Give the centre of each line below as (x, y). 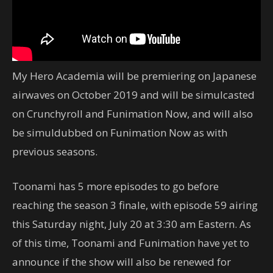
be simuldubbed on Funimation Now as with (120, 132)
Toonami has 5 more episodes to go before (115, 186)
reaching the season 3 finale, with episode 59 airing (135, 205)
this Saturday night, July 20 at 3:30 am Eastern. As (132, 224)
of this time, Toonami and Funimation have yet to (131, 243)
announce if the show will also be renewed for (122, 261)
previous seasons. (55, 151)
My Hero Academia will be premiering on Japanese (134, 76)
